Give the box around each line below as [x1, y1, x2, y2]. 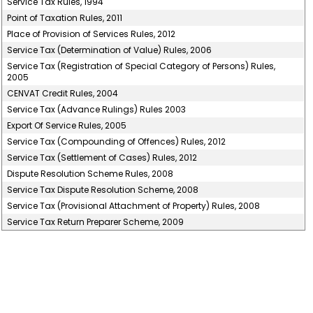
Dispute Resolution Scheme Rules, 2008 [7, 168, 174, 180]
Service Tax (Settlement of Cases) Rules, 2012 [7, 152, 198, 163]
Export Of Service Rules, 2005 [7, 119, 127, 131]
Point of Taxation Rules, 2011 [7, 12, 123, 24]
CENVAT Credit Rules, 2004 [7, 87, 119, 99]
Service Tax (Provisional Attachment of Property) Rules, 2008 [7, 200, 261, 212]
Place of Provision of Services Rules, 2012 [7, 28, 176, 40]
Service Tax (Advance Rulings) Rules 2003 [7, 103, 187, 115]
